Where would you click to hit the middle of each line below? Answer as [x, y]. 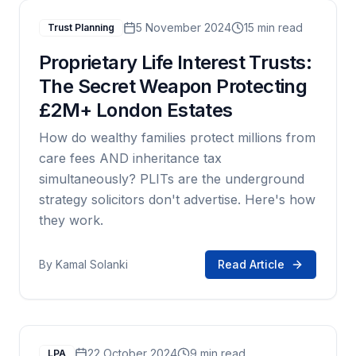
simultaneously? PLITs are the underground [172, 179]
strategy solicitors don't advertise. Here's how [177, 199]
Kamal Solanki [92, 264]
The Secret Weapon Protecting [173, 86]
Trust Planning [81, 27]
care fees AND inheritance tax [130, 158]
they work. [71, 220]
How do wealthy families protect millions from [177, 137]
